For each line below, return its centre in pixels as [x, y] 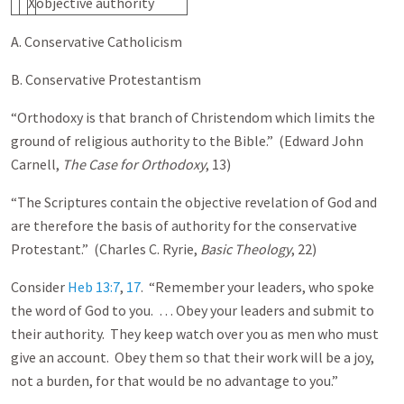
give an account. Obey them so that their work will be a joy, [193, 357]
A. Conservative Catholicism [96, 41]
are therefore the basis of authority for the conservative [184, 225]
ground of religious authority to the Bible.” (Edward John [187, 140]
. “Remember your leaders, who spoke [257, 286]
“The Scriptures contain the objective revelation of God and [194, 202]
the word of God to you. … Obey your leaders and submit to [193, 310]
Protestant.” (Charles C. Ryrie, [106, 248]
